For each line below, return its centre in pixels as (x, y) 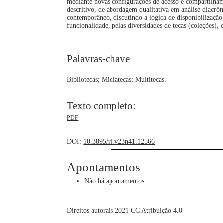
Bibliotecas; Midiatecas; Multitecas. (117, 80)
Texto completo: (102, 105)
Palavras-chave (99, 58)
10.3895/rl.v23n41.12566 (119, 142)
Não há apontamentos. (115, 181)
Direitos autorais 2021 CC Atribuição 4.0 (125, 210)
